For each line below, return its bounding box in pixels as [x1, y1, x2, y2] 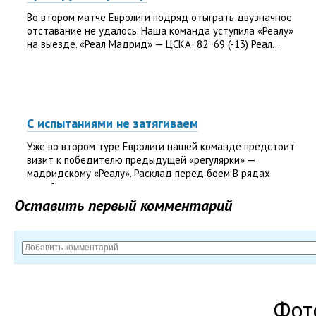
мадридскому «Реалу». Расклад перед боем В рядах [27, 166, 270, 180]
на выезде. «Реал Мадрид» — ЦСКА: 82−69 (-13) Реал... [27, 37, 280, 51]
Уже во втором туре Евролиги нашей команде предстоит [27, 140, 295, 153]
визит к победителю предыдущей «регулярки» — [27, 153, 255, 166]
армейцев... [27, 180, 80, 193]
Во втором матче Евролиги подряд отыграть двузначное [27, 11, 292, 24]
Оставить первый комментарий [14, 195, 232, 215]
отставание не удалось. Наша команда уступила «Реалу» [27, 24, 293, 37]
